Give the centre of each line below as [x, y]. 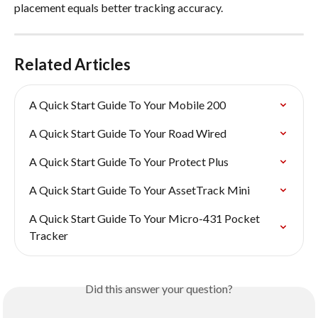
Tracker [49, 236]
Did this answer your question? [159, 289]
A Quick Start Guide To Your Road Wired [128, 133]
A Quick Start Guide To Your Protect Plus [129, 162]
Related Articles [72, 65]
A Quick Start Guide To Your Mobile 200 [127, 105]
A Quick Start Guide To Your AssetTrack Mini [139, 190]
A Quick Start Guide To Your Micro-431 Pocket [146, 219]
